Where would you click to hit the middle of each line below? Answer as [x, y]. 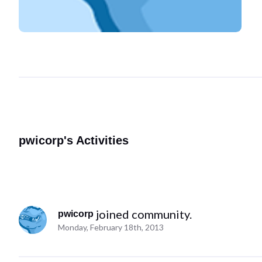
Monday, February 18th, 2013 [111, 227]
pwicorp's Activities [74, 140]
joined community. [144, 214]
